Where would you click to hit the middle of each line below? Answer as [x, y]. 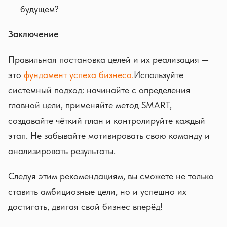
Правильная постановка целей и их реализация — [108, 59]
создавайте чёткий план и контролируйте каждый [107, 120]
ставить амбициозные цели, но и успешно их [97, 191]
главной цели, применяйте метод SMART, [90, 105]
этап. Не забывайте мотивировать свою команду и [109, 135]
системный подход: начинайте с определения [99, 90]
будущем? [40, 9]
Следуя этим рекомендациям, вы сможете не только [111, 176]
